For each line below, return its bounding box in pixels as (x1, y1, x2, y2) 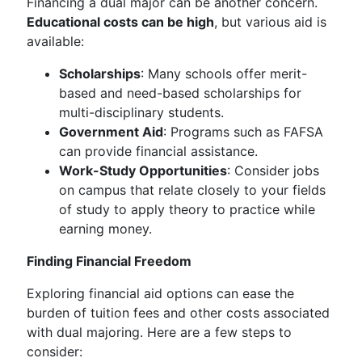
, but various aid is (214, 14, 326, 30)
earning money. (59, 221, 152, 237)
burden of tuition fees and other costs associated (27, 305, 330, 321)
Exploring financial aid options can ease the (27, 285, 294, 301)
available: (27, 33, 84, 49)
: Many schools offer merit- (141, 65, 307, 82)
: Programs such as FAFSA (163, 124, 323, 140)
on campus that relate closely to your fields (59, 182, 326, 198)
